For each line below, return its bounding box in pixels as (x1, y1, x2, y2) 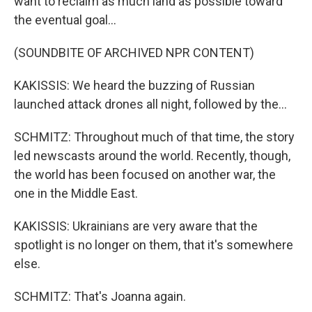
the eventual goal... (14, 13, 116, 28)
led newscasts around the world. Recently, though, (14, 148, 290, 164)
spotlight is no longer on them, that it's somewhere (14, 237, 293, 253)
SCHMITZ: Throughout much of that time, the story (14, 130, 295, 145)
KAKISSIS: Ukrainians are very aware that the (14, 219, 258, 234)
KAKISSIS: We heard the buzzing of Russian (14, 78, 255, 93)
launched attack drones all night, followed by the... (14, 97, 287, 112)
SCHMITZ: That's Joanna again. (14, 289, 186, 304)
